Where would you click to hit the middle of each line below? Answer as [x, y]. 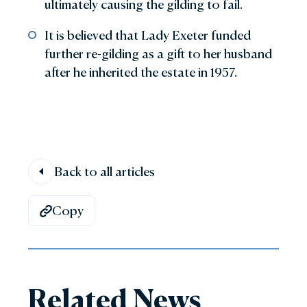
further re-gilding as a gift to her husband [158, 54]
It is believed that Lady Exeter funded [148, 35]
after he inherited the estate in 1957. [141, 72]
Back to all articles [105, 171]
